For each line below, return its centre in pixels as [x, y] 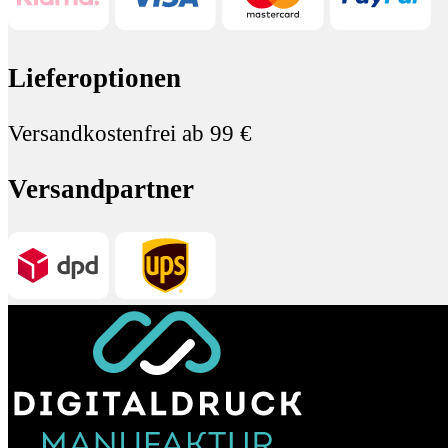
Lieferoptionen [94, 78]
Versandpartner [101, 188]
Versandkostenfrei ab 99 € [130, 133]
